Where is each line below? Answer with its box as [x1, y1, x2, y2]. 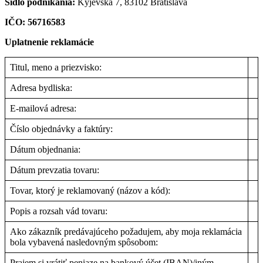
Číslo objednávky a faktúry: [10, 124, 113, 134]
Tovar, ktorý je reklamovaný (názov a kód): [10, 186, 170, 195]
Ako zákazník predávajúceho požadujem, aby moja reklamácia [10, 227, 242, 237]
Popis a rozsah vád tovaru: [10, 206, 107, 216]
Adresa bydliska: [10, 83, 72, 93]
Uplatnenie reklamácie [5, 37, 94, 47]
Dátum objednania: [10, 144, 80, 154]
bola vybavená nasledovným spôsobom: [10, 237, 158, 247]
